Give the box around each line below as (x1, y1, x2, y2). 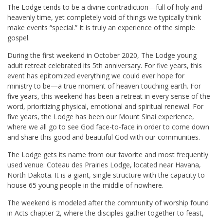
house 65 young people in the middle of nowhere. (7, 181, 163, 190)
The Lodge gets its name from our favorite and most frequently (7, 150, 208, 160)
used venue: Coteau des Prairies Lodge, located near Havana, (7, 160, 201, 170)
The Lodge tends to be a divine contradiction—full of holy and (7, 2, 202, 12)
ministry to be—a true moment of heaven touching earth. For (7, 81, 201, 91)
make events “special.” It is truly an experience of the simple (7, 23, 195, 33)
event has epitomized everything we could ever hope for (7, 71, 184, 81)
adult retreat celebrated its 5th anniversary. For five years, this (7, 61, 202, 71)
